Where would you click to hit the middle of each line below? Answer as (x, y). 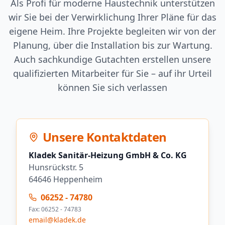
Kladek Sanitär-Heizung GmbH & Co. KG (108, 155)
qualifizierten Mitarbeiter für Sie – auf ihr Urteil (113, 73)
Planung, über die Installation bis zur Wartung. (113, 45)
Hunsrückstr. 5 (56, 167)
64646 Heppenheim (66, 179)
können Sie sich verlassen (113, 87)
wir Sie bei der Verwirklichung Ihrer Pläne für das (113, 17)
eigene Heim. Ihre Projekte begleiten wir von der (113, 31)
